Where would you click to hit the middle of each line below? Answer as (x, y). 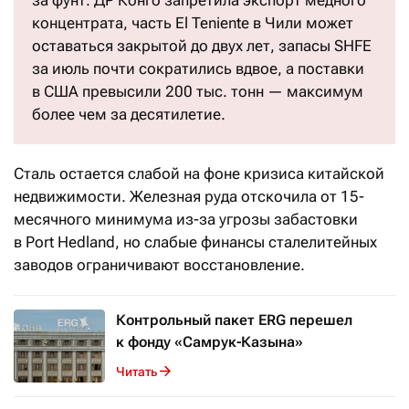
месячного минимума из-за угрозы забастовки (186, 219)
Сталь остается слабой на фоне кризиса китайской (199, 173)
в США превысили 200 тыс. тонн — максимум (198, 91)
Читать (136, 371)
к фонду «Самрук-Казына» (210, 342)
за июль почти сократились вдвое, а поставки (198, 68)
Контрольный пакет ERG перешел (234, 320)
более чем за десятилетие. (129, 114)
